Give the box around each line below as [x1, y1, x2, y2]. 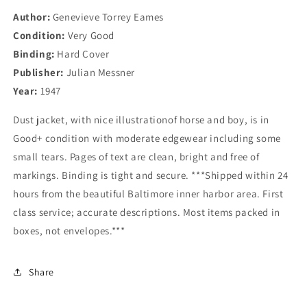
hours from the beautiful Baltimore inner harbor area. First [13, 187, 284, 200]
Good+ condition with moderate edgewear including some [13, 132, 281, 145]
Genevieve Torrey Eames [50, 10, 164, 23]
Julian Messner [64, 66, 135, 79]
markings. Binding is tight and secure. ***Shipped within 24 [13, 169, 288, 182]
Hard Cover [54, 47, 110, 60]
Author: [13, 10, 51, 23]
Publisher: [13, 66, 64, 79]
